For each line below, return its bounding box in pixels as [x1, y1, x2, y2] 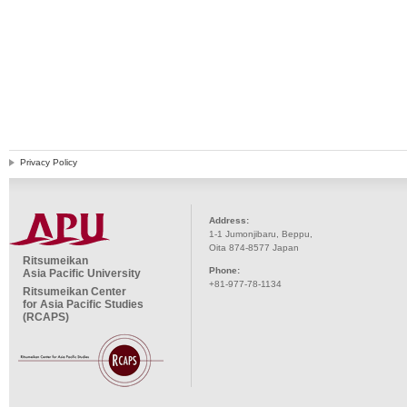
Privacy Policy [20, 157, 77, 168]
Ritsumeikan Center [23, 285, 126, 299]
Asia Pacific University [23, 267, 141, 281]
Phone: [209, 265, 240, 276]
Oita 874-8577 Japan [209, 243, 299, 253]
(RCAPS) [23, 311, 69, 324]
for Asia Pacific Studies [23, 298, 144, 312]
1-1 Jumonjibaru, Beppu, [209, 229, 313, 240]
